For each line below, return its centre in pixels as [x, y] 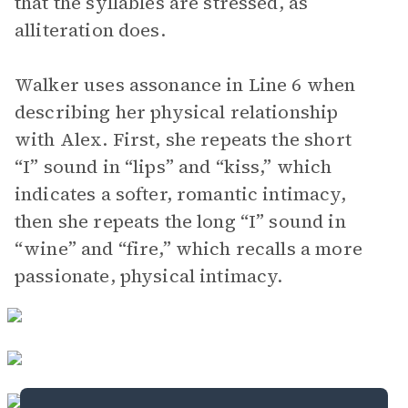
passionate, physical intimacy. [149, 276]
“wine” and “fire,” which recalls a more [189, 249]
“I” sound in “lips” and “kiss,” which [173, 167]
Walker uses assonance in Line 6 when [185, 85]
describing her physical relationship [177, 112]
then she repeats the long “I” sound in [180, 221]
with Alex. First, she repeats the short [183, 139]
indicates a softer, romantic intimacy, [180, 194]
